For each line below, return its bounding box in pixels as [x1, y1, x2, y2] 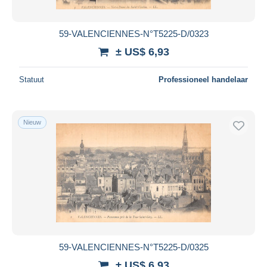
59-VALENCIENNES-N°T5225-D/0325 [58, 241, 209, 252]
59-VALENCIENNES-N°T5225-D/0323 [58, 28, 209, 39]
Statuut [19, 74, 44, 84]
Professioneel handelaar [159, 74, 248, 84]
